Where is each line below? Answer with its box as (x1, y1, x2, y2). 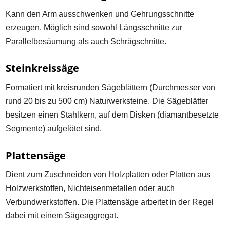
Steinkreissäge (6, 61, 80, 75)
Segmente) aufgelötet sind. (6, 124, 102, 133)
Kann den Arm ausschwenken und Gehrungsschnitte (6, 9, 195, 18)
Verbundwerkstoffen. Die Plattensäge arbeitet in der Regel (6, 198, 214, 207)
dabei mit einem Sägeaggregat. (6, 211, 119, 220)
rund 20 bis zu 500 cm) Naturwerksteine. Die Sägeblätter (6, 97, 209, 105)
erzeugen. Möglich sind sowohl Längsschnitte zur (6, 23, 183, 32)
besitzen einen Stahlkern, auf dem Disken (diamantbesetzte (6, 110, 219, 119)
